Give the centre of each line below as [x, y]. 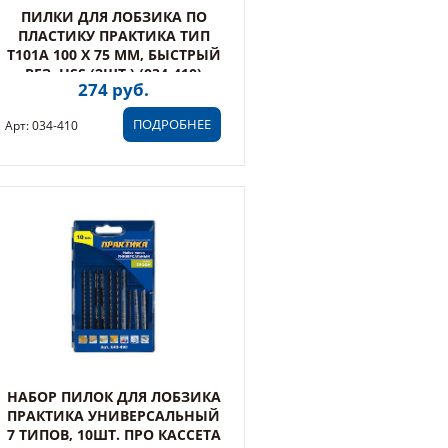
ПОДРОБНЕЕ [172, 124]
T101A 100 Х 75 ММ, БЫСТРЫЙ [113, 54]
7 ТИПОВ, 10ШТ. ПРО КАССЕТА [113, 434]
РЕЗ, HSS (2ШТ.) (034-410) [113, 73]
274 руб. [113, 89]
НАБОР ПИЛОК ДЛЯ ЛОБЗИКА [113, 396]
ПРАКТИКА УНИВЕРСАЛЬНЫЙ [113, 415]
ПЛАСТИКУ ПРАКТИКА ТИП [113, 35]
